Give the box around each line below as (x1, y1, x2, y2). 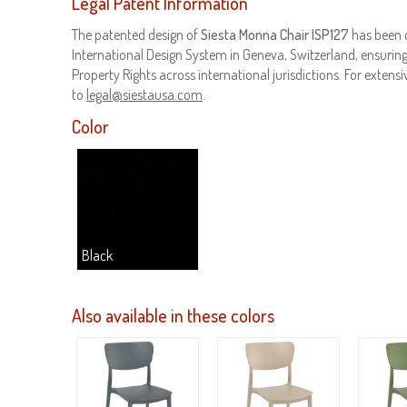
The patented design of (72, 25, 201, 44)
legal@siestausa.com (86, 84, 203, 104)
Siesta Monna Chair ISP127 (201, 25, 349, 44)
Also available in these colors (72, 303, 274, 327)
